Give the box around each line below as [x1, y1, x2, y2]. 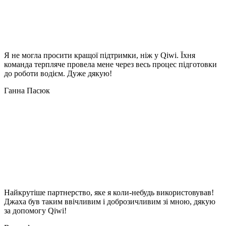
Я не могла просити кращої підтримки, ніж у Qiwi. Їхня [4, 50, 195, 60]
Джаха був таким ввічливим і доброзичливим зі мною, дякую [4, 197, 215, 206]
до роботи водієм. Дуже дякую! [4, 69, 112, 78]
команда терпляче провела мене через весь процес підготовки [4, 60, 217, 69]
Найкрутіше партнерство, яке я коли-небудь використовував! [4, 188, 214, 197]
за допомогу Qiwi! [4, 206, 67, 215]
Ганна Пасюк [4, 86, 50, 95]
